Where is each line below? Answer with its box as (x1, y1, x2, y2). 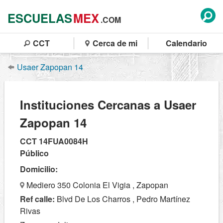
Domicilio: (20, 163, 58, 175)
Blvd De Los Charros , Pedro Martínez (55, 193, 190, 205)
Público (20, 147, 49, 159)
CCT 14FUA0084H (20, 135, 88, 147)
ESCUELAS (7, 9, 72, 26)
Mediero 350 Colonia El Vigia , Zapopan (24, 179, 168, 191)
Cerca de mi (90, 37, 137, 49)
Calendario (165, 37, 207, 49)
